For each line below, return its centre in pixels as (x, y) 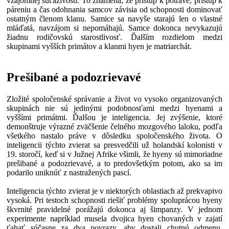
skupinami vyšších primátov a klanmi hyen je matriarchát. (99, 46)
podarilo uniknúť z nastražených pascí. (69, 172)
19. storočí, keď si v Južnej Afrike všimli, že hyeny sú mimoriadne (114, 154)
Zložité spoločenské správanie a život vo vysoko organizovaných (114, 99)
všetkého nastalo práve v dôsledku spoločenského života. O (114, 135)
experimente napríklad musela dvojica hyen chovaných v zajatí (114, 218)
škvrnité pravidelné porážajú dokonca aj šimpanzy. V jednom (114, 209)
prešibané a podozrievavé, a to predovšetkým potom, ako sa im (114, 163)
